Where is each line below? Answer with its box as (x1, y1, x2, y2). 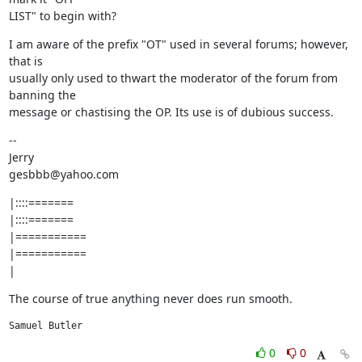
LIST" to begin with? (8, 8, 116, 23)
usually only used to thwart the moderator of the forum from (8, 70, 338, 86)
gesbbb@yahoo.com (8, 166, 119, 182)
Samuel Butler (8, 320, 82, 331)
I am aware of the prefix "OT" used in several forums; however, (8, 36, 348, 52)
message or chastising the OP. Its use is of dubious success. (8, 104, 334, 120)
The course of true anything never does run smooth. (8, 291, 293, 306)
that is (8, 53, 43, 69)
